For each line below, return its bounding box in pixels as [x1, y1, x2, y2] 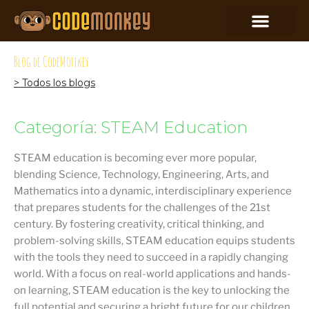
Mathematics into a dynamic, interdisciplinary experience [14, 185, 292, 197]
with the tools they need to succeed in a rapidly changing [14, 251, 288, 263]
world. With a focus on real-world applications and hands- [14, 268, 291, 280]
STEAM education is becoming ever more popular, [14, 152, 257, 164]
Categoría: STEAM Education [14, 117, 248, 137]
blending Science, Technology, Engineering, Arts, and [14, 168, 269, 181]
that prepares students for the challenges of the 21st [14, 201, 270, 214]
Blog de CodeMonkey [14, 53, 89, 70]
